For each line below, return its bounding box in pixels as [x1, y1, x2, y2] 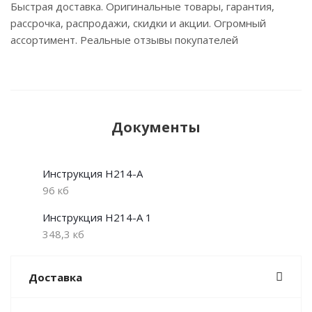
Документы [111, 118, 201, 137]
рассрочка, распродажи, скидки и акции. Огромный [10, 16, 266, 31]
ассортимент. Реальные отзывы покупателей [10, 33, 238, 47]
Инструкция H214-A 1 [42, 210, 152, 225]
